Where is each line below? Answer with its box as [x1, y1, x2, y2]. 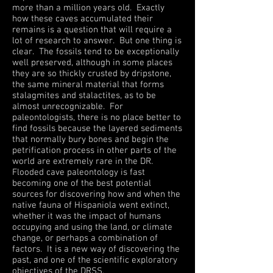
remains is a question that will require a [12, 24, 172, 35]
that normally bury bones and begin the [12, 134, 169, 145]
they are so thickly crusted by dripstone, [12, 68, 171, 79]
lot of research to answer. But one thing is [12, 35, 182, 46]
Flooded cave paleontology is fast [12, 167, 145, 178]
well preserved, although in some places [12, 57, 172, 68]
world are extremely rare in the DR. [12, 156, 155, 167]
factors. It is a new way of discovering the [12, 244, 180, 255]
